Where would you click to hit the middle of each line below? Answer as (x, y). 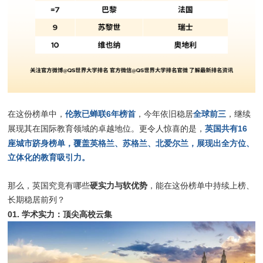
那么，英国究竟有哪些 (49, 186)
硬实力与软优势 (119, 186)
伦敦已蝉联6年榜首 (101, 114)
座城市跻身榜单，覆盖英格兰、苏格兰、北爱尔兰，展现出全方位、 (131, 144)
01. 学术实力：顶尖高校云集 (60, 215)
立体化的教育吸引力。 (49, 158)
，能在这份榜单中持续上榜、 (201, 186)
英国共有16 (226, 129)
